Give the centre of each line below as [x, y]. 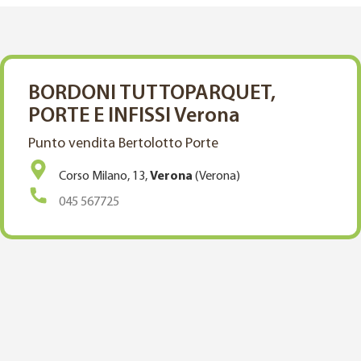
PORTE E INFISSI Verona [134, 116]
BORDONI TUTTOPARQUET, [152, 93]
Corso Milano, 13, [103, 176]
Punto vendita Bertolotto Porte [123, 143]
